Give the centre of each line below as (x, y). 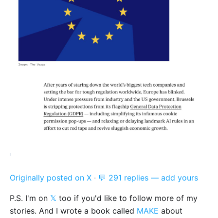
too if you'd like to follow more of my (127, 198)
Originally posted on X (51, 178)
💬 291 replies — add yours (148, 178)
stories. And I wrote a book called (73, 211)
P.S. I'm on (30, 198)
